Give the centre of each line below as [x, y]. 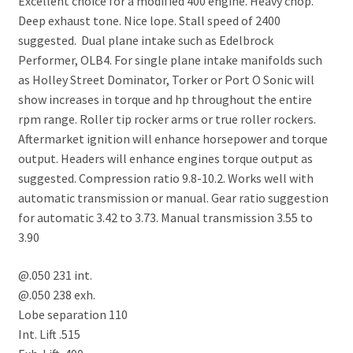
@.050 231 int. [55, 275]
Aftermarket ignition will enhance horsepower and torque [173, 138]
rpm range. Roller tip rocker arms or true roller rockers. [167, 119]
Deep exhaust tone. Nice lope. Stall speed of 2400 [149, 20]
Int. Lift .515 [49, 334]
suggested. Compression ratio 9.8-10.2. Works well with [165, 178]
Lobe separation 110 [72, 314]
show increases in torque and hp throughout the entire [165, 99]
